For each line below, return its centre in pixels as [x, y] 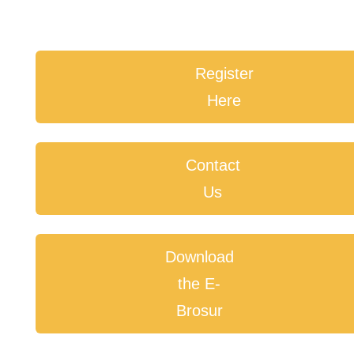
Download [199, 257]
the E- [200, 284]
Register [224, 74]
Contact [213, 166]
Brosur [199, 311]
